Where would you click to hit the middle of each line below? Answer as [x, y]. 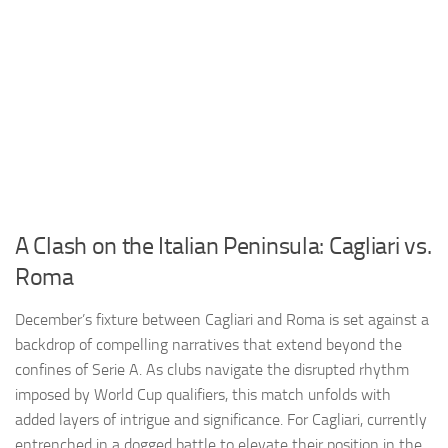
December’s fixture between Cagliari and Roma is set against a [222, 319]
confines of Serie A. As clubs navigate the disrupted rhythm [212, 369]
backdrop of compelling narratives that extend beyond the [208, 344]
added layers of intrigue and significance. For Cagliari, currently [221, 419]
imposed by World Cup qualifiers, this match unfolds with [203, 394]
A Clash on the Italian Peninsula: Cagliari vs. [223, 245]
